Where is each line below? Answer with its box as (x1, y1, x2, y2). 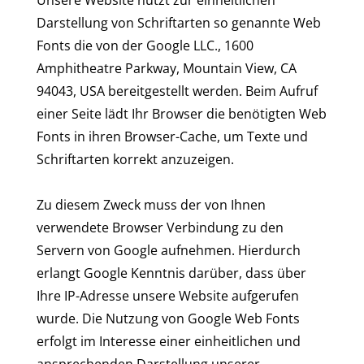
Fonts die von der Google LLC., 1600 (37, 37, 253, 54)
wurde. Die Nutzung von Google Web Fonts (37, 310, 300, 327)
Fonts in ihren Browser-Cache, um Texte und (37, 128, 308, 145)
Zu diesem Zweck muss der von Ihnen (37, 196, 266, 214)
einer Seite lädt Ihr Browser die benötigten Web (37, 105, 327, 123)
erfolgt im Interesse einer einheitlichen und (37, 332, 301, 350)
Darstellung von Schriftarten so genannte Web (37, 14, 321, 32)
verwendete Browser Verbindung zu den (37, 219, 284, 236)
